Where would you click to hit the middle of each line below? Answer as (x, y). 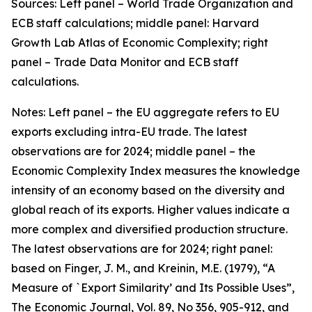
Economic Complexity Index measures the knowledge (156, 171)
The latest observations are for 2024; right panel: (142, 249)
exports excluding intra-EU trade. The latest (129, 132)
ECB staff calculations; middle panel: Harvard (135, 23)
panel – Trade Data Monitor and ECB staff (125, 62)
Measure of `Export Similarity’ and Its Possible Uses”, (153, 288)
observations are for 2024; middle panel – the (133, 151)
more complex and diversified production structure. (149, 229)
